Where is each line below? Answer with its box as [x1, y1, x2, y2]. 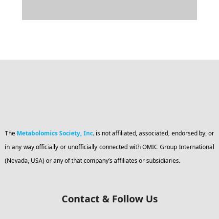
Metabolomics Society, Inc [17, 129, 93, 137]
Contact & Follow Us [61, 192, 158, 205]
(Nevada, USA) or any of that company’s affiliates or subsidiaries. [5, 156, 180, 165]
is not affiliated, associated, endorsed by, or [95, 129, 215, 137]
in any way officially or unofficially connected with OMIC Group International [5, 142, 214, 151]
